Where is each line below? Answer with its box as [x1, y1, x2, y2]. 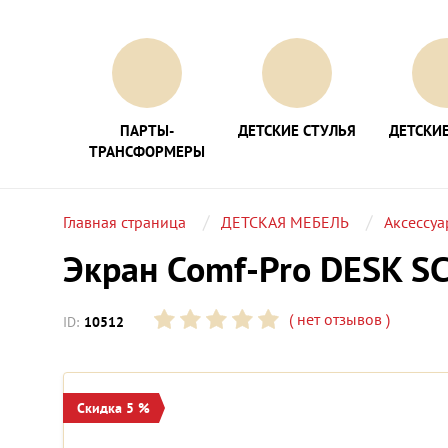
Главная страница [63, 212, 186, 232]
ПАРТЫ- [120, 121, 174, 140]
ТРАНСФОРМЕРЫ [89, 142, 205, 161]
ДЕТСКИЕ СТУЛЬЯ [238, 121, 356, 140]
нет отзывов [293, 309, 382, 330]
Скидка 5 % [77, 399, 150, 418]
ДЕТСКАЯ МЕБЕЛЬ [221, 212, 349, 232]
